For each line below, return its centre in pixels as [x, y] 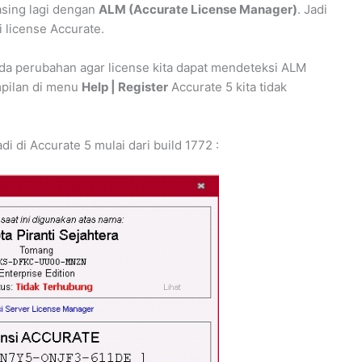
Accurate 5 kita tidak [227, 87]
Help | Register [125, 87]
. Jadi [312, 9]
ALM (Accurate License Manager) [198, 9]
